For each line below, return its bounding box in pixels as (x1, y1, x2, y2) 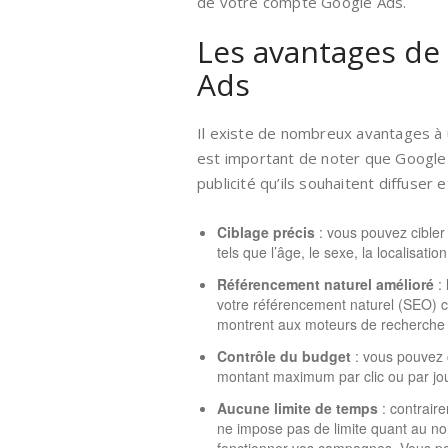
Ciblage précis (217, 222, 315, 242)
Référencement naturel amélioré (217, 274, 434, 294)
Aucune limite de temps (217, 398, 378, 418)
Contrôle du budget (217, 346, 351, 366)
